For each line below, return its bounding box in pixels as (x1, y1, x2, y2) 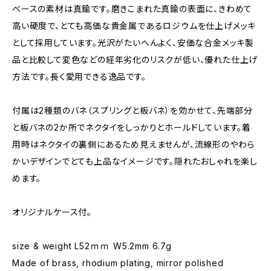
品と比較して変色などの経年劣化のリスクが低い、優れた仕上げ (12, 54, 258, 65)
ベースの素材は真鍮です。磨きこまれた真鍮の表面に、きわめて (12, 4, 253, 14)
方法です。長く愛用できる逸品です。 (12, 71, 146, 82)
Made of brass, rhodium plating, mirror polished (12, 258, 224, 268)
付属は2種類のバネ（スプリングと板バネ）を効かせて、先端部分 (12, 105, 253, 116)
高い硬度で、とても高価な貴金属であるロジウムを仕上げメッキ (12, 21, 256, 31)
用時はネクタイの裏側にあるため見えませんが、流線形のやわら (12, 139, 255, 149)
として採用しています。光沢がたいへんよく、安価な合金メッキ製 (12, 38, 254, 48)
